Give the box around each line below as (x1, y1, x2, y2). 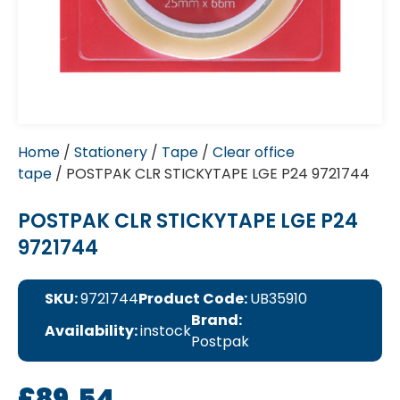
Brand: (191, 310, 242, 330)
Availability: (45, 321, 140, 341)
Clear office (212, 142, 295, 162)
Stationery (74, 142, 147, 162)
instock (140, 321, 191, 341)
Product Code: (138, 288, 250, 309)
